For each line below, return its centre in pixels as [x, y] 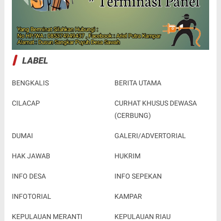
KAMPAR [128, 196]
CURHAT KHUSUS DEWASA [155, 103]
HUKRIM [127, 156]
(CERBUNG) [132, 115]
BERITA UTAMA [138, 83]
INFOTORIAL [31, 196]
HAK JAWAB [31, 156]
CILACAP [26, 103]
